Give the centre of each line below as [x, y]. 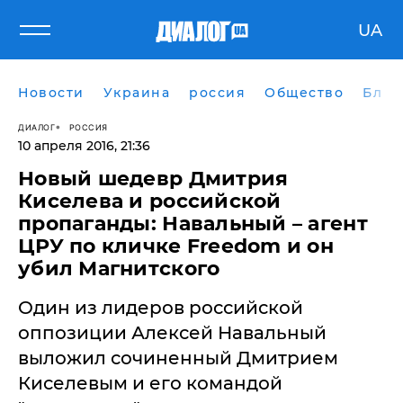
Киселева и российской [150, 201]
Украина [136, 93]
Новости [51, 93]
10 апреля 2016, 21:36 [84, 146]
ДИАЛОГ [36, 127]
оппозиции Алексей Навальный [172, 333]
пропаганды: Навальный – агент [193, 224]
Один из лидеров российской [161, 308]
